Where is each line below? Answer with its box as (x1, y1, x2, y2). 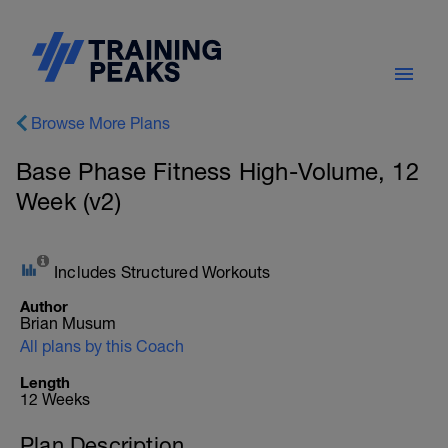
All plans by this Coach (20, 337, 184, 355)
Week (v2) (16, 187, 121, 215)
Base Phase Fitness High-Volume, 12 (16, 157, 419, 185)
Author (20, 297, 68, 315)
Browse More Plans (31, 114, 170, 132)
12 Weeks (20, 390, 90, 408)
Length (20, 373, 70, 391)
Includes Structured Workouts (54, 263, 271, 281)
